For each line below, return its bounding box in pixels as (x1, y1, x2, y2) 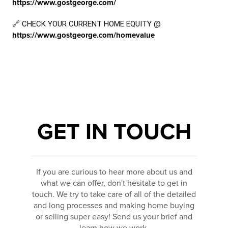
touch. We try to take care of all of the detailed (32, 189, 196, 199)
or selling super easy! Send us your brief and (36, 212, 192, 222)
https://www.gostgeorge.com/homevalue (12, 31, 155, 40)
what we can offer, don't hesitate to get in (41, 178, 187, 188)
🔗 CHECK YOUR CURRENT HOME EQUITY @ (12, 19, 161, 28)
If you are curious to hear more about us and (36, 167, 192, 177)
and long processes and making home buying (34, 201, 194, 211)
